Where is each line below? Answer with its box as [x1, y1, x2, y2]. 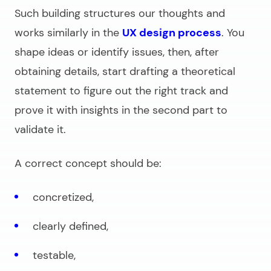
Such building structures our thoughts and [15, 6, 225, 21]
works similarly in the [15, 25, 122, 41]
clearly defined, [33, 219, 108, 234]
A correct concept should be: [15, 156, 162, 171]
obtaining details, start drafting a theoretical [15, 64, 235, 79]
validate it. [15, 122, 66, 137]
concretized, [33, 190, 94, 205]
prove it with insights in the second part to [15, 103, 227, 118]
